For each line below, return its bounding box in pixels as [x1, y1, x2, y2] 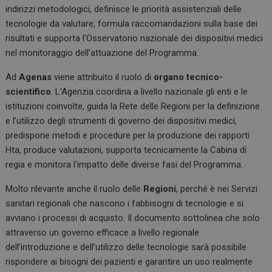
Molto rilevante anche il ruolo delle [5, 183, 144, 194]
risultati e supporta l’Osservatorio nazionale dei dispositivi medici [5, 33, 263, 44]
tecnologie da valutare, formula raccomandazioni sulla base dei [5, 18, 258, 29]
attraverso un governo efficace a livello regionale [5, 227, 200, 238]
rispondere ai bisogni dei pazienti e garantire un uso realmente [5, 256, 253, 267]
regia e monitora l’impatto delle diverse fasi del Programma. [5, 159, 243, 170]
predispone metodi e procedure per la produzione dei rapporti [5, 130, 250, 141]
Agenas [19, 72, 52, 83]
